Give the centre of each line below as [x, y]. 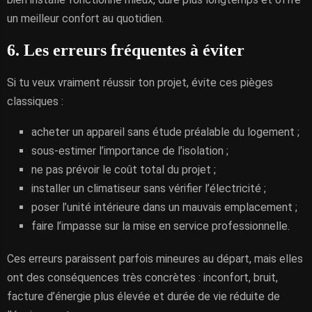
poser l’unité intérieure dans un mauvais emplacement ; [164, 207]
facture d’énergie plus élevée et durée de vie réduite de [143, 296]
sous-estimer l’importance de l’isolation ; [130, 151]
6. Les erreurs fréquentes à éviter [126, 50]
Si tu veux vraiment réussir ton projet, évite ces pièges [140, 83]
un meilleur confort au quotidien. [85, 18]
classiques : [35, 101]
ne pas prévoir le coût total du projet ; [124, 170]
